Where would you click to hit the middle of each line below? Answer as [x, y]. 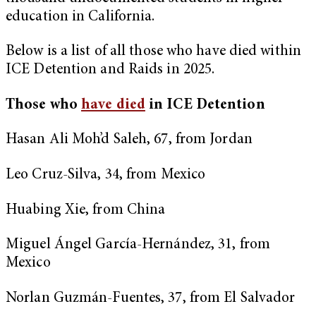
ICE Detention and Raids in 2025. [112, 71]
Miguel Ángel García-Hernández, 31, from [138, 245]
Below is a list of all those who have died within [153, 52]
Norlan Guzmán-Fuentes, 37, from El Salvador [151, 298]
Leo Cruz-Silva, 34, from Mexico [106, 176]
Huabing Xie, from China [86, 210]
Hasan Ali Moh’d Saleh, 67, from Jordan [131, 140]
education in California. [82, 17]
